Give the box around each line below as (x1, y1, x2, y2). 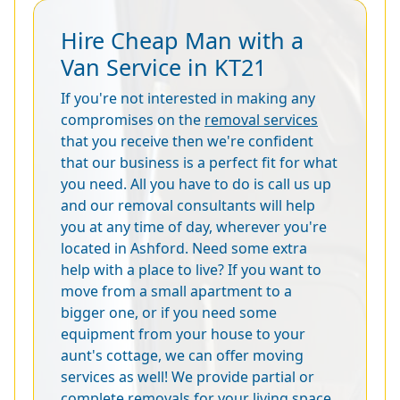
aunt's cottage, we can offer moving (61, 345, 304, 365)
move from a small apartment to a (61, 280, 292, 301)
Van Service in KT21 (61, 51, 266, 82)
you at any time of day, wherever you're (61, 216, 327, 237)
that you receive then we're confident (61, 130, 313, 151)
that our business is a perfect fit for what (61, 152, 337, 172)
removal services (204, 109, 318, 129)
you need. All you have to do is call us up (61, 173, 331, 194)
